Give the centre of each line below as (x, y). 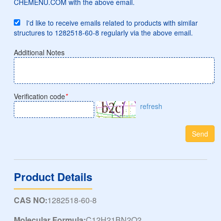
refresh (151, 106)
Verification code (40, 96)
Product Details (53, 177)
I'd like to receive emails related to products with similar (109, 23)
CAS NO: (31, 200)
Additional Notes (39, 53)
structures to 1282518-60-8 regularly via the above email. (104, 33)
